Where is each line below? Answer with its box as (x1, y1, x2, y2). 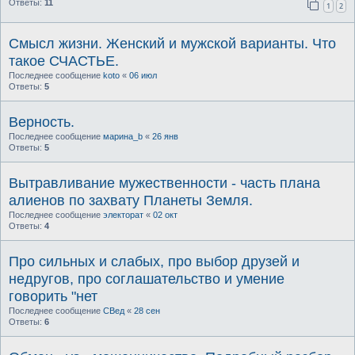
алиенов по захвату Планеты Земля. (9, 192, 253, 208)
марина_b (103, 131, 143, 141)
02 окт (153, 209, 177, 219)
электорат (103, 209, 143, 219)
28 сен (134, 305, 160, 315)
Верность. (9, 113, 74, 130)
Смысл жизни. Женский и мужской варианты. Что (9, 35, 336, 52)
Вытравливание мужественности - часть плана (9, 174, 320, 191)
